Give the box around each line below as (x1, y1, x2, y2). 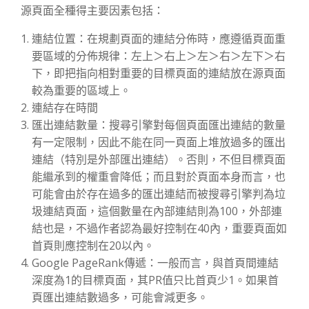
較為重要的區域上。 (32, 83, 131, 99)
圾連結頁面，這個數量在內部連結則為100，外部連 (32, 203, 282, 219)
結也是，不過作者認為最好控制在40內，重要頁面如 (32, 221, 287, 237)
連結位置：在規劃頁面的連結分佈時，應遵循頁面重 (32, 31, 286, 47)
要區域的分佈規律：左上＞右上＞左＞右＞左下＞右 (32, 48, 286, 64)
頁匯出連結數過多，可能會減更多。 (32, 290, 208, 306)
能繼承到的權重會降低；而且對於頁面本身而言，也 (32, 169, 286, 185)
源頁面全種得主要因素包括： (21, 5, 164, 17)
